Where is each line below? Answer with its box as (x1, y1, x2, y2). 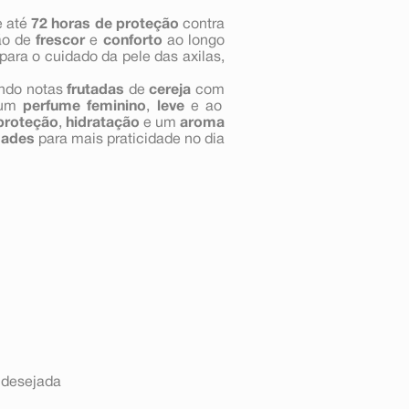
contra (178, 17, 225, 31)
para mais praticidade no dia (34, 132, 225, 146)
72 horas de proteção (31, 17, 179, 31)
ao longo (162, 34, 225, 47)
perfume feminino (23, 100, 147, 113)
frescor (30, 34, 86, 47)
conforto (102, 34, 163, 47)
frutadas (62, 83, 125, 97)
